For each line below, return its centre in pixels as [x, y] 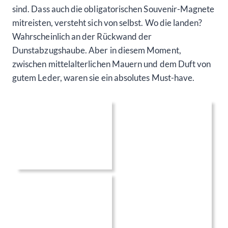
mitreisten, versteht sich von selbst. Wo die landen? [107, 23]
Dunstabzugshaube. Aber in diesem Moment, [97, 50]
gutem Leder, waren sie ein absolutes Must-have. [104, 78]
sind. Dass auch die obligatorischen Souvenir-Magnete [113, 9]
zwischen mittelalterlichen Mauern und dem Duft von [112, 64]
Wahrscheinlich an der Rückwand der [82, 37]
